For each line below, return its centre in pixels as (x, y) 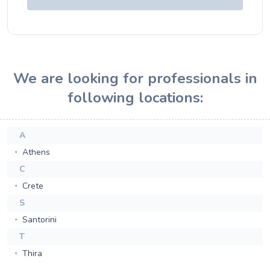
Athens (35, 152)
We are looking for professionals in (135, 78)
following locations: (135, 97)
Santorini (38, 219)
